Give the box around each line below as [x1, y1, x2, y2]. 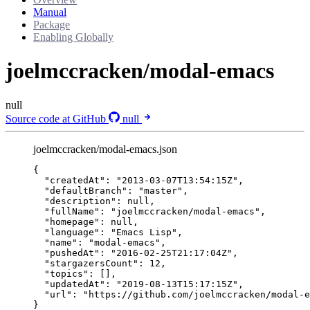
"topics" [44, 268, 89, 279]
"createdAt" [44, 174, 105, 185]
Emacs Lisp [116, 226, 172, 237]
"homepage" [44, 216, 100, 227]
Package [33, 18, 70, 30]
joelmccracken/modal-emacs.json [33, 143, 177, 155]
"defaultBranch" [44, 185, 127, 196]
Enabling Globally [33, 30, 113, 43]
